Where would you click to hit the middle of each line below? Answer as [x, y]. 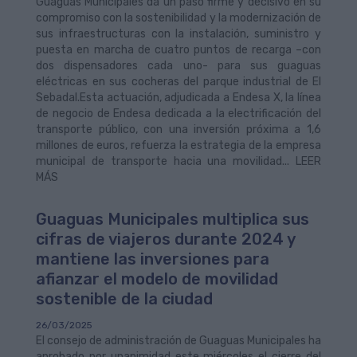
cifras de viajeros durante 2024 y [165, 239]
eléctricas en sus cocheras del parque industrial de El [178, 82]
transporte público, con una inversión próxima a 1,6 [178, 130]
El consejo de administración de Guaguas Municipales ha [178, 341]
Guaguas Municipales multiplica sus [173, 220]
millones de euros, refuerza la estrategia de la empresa [178, 146]
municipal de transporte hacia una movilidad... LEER [178, 162]
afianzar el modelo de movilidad [157, 279]
